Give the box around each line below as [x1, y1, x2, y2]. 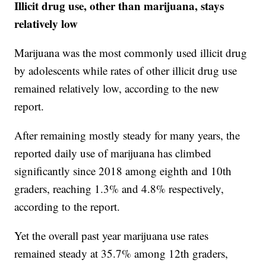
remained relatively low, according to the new [14, 81, 220, 96]
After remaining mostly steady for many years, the [14, 128, 240, 143]
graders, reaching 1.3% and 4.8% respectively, [14, 181, 224, 197]
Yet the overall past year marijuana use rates [14, 228, 209, 243]
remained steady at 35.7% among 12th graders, [14, 246, 229, 261]
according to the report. [14, 199, 121, 214]
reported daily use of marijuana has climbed [14, 145, 212, 161]
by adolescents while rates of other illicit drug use [14, 63, 237, 78]
